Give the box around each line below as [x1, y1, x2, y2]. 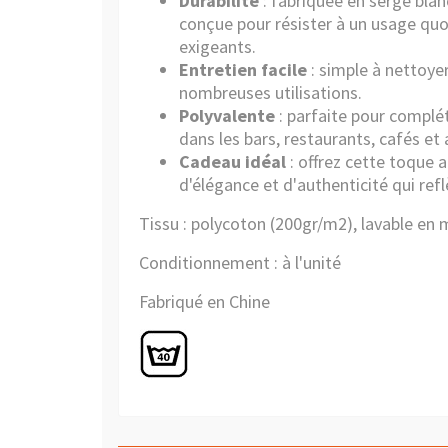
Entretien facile [179, 58, 307, 81]
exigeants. [179, 35, 256, 58]
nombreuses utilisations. [179, 81, 362, 104]
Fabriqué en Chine [139, 290, 274, 313]
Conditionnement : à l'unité [139, 251, 341, 274]
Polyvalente [179, 104, 275, 127]
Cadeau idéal [179, 150, 286, 173]
